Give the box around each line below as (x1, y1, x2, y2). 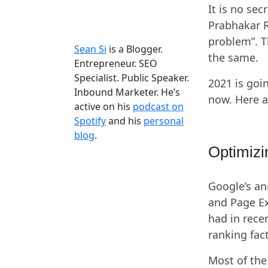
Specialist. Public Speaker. (74, 71, 189, 85)
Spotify (74, 114, 106, 128)
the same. (208, 50, 258, 65)
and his (106, 114, 144, 128)
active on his (74, 100, 133, 114)
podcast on (133, 100, 184, 114)
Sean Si (74, 42, 106, 56)
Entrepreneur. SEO (74, 57, 157, 71)
